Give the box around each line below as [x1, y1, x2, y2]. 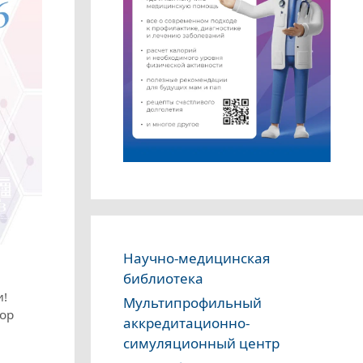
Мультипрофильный [123, 293, 262, 313]
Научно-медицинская [123, 249, 271, 268]
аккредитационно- [123, 314, 250, 333]
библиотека [123, 269, 203, 288]
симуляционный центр [123, 334, 280, 353]
